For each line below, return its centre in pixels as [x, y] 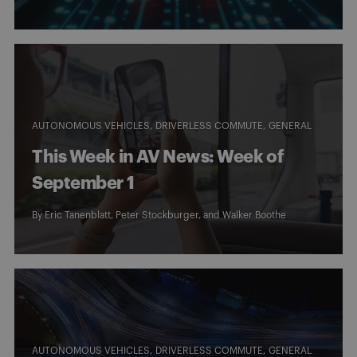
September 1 [83, 183]
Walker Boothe [254, 215]
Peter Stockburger [157, 215]
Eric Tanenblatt [78, 215]
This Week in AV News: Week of [158, 157]
